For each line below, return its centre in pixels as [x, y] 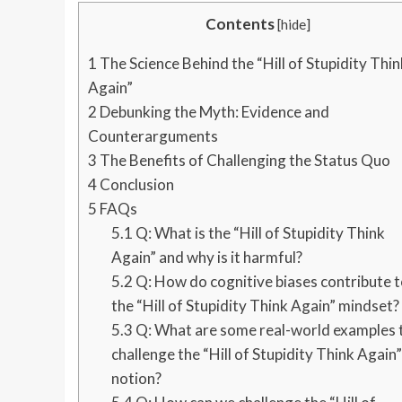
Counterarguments [153, 135]
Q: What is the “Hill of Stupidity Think [258, 232]
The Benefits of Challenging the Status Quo [244, 160]
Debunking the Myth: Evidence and [213, 111]
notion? [136, 378]
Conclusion [135, 184]
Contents [240, 23]
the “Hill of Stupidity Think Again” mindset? [255, 305]
